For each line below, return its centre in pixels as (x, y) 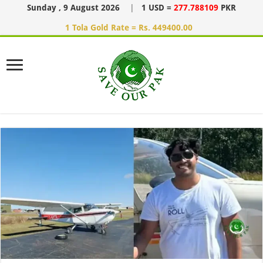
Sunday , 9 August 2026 (75, 8)
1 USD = (158, 8)
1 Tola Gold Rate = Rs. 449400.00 (129, 28)
